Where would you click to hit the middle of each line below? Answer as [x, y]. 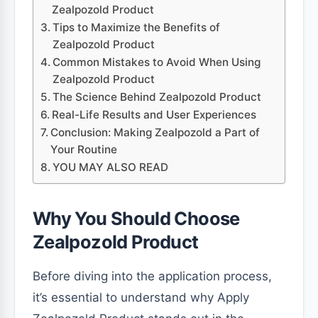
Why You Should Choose [136, 218]
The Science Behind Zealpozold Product [157, 97]
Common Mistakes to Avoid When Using [157, 62]
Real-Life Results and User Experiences [154, 115]
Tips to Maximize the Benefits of [137, 27]
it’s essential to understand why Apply [141, 297]
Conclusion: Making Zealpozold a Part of [155, 132]
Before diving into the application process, [152, 276]
